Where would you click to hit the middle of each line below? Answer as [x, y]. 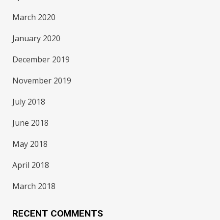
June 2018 [31, 123]
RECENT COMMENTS [58, 213]
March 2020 [34, 17]
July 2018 [29, 102]
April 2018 [31, 165]
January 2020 [37, 38]
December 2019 [41, 59]
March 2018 [34, 186]
